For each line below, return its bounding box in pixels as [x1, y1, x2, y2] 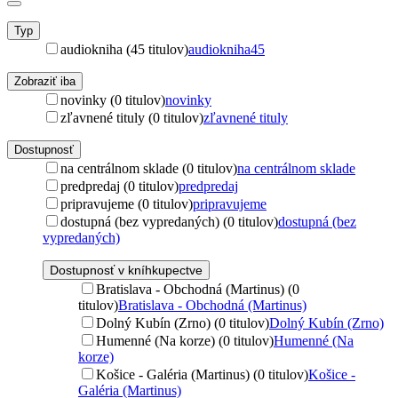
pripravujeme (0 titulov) [60, 195, 193, 211]
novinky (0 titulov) [60, 92, 165, 107]
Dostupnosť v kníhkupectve [50, 262, 203, 277]
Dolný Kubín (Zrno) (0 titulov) [96, 314, 269, 330]
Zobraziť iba [14, 74, 76, 88]
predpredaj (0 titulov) [60, 178, 179, 194]
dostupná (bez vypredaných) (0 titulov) [60, 213, 278, 229]
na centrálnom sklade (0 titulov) [60, 160, 237, 176]
